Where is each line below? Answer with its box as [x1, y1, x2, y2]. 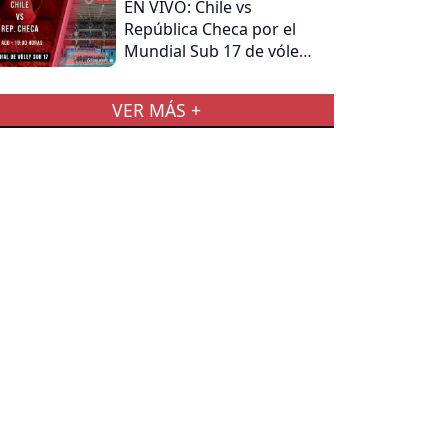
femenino [124, 61, 198, 84]
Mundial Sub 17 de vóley [124, 39, 308, 62]
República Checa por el [124, 17, 297, 40]
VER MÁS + [111, 97, 201, 122]
